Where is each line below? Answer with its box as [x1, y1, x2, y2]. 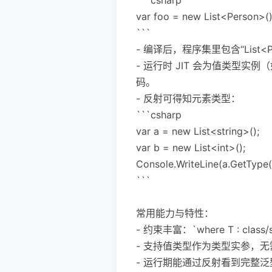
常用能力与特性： [136, 206, 214, 219]
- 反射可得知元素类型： [136, 92, 240, 104]
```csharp [136, 108, 182, 121]
